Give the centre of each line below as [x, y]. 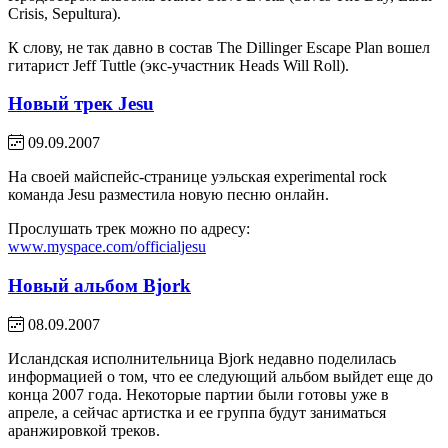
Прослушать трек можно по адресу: [129, 229]
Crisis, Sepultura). [64, 13]
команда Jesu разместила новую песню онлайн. [168, 195]
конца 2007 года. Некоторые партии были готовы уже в [198, 394]
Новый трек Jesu [81, 104]
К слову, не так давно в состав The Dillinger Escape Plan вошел [219, 47]
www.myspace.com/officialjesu [107, 247]
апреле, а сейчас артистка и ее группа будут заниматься [197, 412]
